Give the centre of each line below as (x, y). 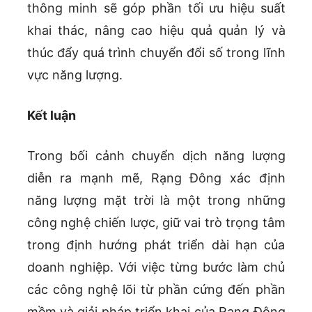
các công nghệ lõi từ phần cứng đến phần (156, 289)
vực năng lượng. (75, 75)
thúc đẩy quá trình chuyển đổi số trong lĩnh (156, 52)
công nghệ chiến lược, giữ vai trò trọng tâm (156, 222)
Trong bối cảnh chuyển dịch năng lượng (156, 155)
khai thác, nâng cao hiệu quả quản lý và (156, 30)
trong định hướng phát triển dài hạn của (156, 244)
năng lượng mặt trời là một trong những (156, 200)
